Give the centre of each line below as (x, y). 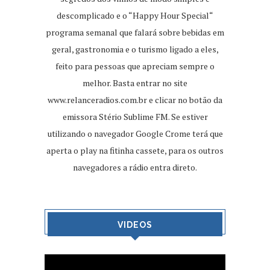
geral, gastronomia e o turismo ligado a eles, (135, 49)
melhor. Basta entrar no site (135, 83)
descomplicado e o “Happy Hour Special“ (135, 16)
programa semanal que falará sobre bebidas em (135, 33)
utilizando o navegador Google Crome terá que (135, 134)
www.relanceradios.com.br (97, 100)
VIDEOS (135, 225)
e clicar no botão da (185, 100)
